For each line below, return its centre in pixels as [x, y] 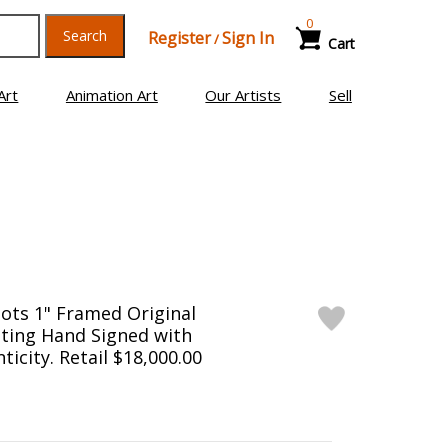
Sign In [247, 38]
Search [84, 35]
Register [179, 38]
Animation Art [111, 95]
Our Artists [243, 95]
